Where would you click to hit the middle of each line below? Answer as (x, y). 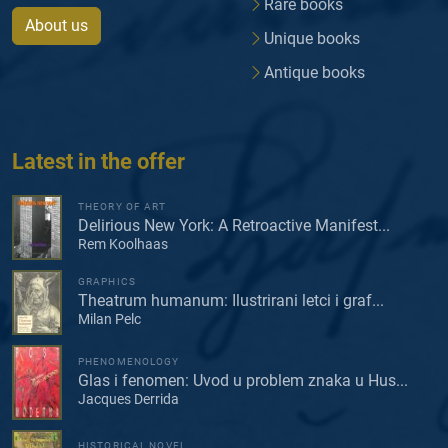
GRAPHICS (107, 282)
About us (56, 26)
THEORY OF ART (122, 207)
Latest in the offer (98, 162)
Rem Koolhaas (123, 244)
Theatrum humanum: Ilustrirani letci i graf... (231, 301)
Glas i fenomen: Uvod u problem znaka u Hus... (243, 381)
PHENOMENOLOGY (129, 362)
